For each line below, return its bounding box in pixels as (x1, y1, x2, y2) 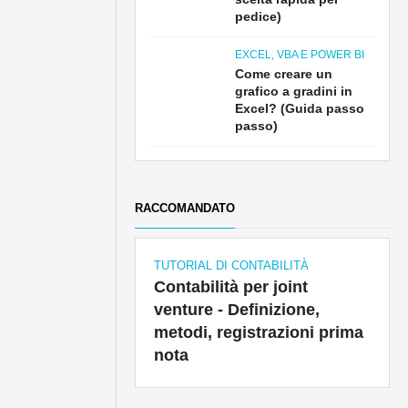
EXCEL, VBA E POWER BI (235, 48, 365, 61)
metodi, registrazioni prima (154, 323, 364, 342)
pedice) (235, 9, 282, 24)
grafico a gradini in (235, 84, 353, 98)
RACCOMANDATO (135, 201, 236, 215)
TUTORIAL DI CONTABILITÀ (154, 259, 310, 272)
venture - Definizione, (154, 301, 321, 319)
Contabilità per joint (154, 278, 309, 296)
